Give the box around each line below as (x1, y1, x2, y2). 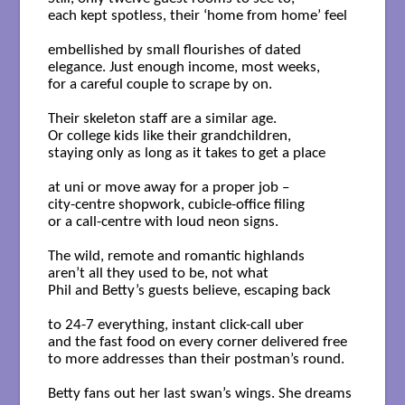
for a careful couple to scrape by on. (47, 76, 272, 92)
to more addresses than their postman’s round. (47, 351, 348, 367)
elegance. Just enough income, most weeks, (47, 59, 320, 75)
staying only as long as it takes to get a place (47, 145, 325, 161)
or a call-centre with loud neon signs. (47, 213, 278, 230)
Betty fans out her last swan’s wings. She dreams (47, 385, 355, 401)
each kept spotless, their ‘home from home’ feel (47, 7, 347, 24)
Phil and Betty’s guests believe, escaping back (47, 282, 331, 298)
